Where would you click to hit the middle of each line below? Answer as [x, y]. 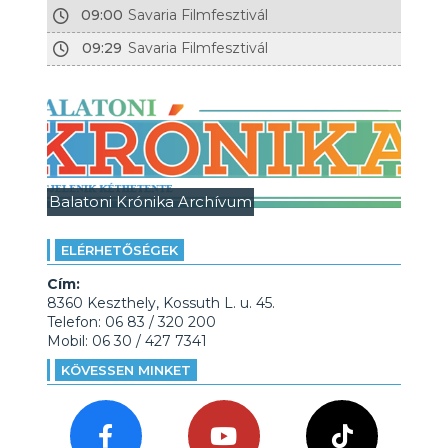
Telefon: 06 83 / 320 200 [131, 322]
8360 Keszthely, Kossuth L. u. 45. [160, 303]
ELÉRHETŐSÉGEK [119, 250]
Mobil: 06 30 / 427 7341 [126, 341]
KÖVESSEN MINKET [125, 370]
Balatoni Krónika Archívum [150, 201]
